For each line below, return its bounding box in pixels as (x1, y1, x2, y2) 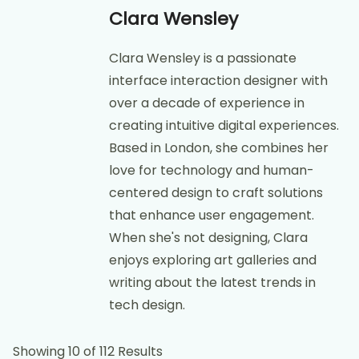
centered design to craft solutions (109, 183, 323, 202)
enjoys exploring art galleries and (109, 250, 317, 269)
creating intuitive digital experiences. (109, 115, 339, 135)
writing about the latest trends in (109, 272, 316, 292)
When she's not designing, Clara (109, 228, 308, 247)
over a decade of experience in (109, 93, 305, 112)
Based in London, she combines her (109, 138, 329, 157)
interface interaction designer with (109, 71, 328, 90)
